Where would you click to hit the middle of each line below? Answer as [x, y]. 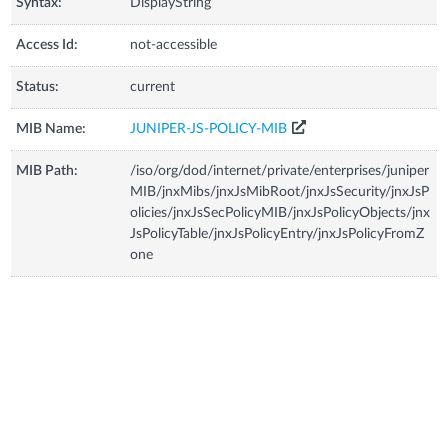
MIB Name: [51, 128]
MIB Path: [47, 170]
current [153, 86]
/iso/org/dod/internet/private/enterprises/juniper [280, 170]
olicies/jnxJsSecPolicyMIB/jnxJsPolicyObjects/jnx [280, 212]
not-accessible [174, 44]
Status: [38, 86]
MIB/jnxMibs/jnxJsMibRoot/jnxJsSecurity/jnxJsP [280, 191]
